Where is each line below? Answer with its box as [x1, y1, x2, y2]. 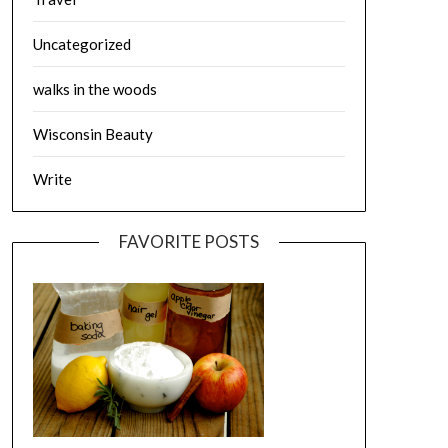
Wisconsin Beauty [32, 125, 153, 143]
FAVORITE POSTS [118, 231, 259, 252]
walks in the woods [32, 80, 157, 98]
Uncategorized [32, 35, 131, 53]
